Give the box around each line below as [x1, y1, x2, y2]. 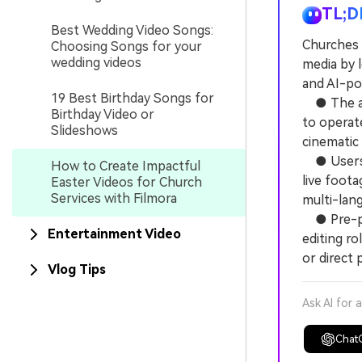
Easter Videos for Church [51, 175, 202, 190]
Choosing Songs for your [51, 39, 202, 54]
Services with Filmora [51, 191, 177, 206]
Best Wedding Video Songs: [51, 23, 213, 38]
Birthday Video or [51, 107, 154, 122]
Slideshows [51, 123, 118, 138]
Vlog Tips [48, 262, 106, 277]
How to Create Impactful [51, 158, 200, 174]
